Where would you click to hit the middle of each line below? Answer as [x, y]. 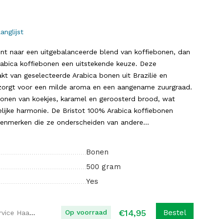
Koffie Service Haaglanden [32, 213]
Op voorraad [86, 212]
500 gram [103, 167]
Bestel [175, 213]
